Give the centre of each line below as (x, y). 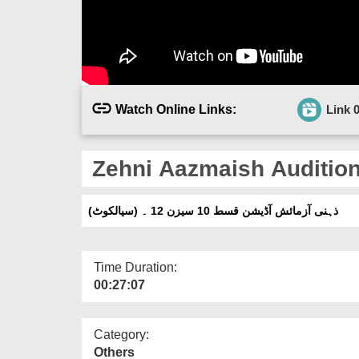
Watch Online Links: (176, 109)
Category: (121, 334)
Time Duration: (135, 267)
